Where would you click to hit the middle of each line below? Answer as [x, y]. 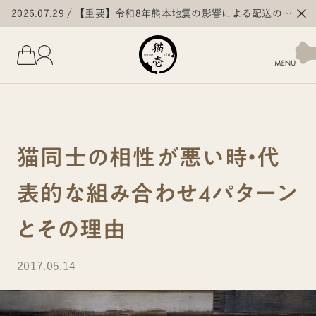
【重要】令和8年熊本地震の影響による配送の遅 [184, 13]
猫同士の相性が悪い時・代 [149, 158]
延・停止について [115, 25]
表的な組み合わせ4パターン [158, 194]
